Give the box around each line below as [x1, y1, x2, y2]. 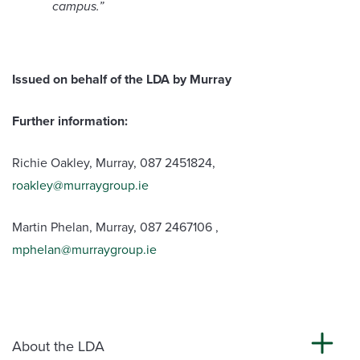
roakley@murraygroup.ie [12, 176, 149, 195]
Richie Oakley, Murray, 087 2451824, [12, 153, 215, 173]
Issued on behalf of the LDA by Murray [12, 70, 231, 89]
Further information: [12, 112, 128, 131]
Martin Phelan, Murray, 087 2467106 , [12, 218, 219, 237]
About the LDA [12, 336, 104, 358]
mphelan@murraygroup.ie [12, 240, 157, 260]
